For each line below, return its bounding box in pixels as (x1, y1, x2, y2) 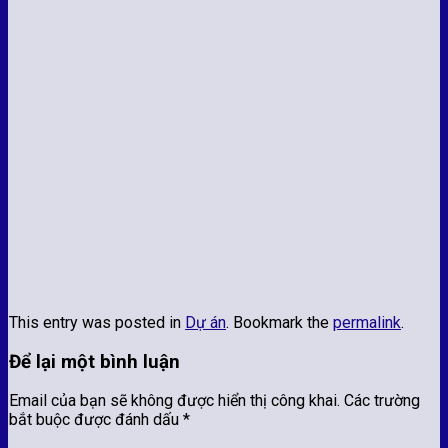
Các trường (344, 391, 420, 411)
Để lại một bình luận (9, 350, 180, 373)
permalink (333, 312, 401, 332)
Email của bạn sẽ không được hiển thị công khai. (9, 391, 340, 411)
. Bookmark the (226, 312, 333, 332)
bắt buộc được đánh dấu (9, 410, 183, 430)
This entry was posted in (9, 312, 185, 332)
